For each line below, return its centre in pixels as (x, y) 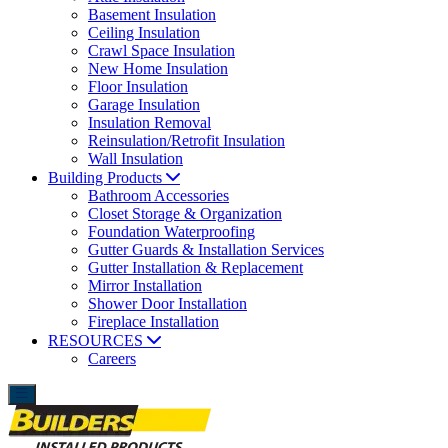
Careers (112, 358)
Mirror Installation (145, 285)
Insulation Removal (149, 122)
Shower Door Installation (167, 303)
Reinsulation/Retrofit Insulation (186, 140)
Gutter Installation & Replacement (195, 267)
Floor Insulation (138, 86)
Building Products (105, 177)
